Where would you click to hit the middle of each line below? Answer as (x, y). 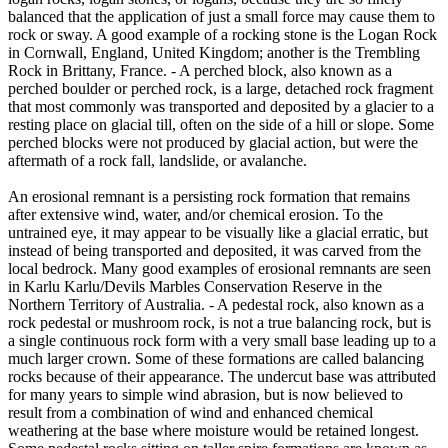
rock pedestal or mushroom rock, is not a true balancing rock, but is (219, 322)
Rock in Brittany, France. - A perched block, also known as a (200, 70)
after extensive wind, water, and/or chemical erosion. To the (195, 214)
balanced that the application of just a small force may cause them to (221, 16)
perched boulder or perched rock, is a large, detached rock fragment (220, 88)
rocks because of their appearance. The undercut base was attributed (222, 376)
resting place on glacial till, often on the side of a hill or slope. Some (221, 124)
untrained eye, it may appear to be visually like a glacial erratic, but (218, 232)
